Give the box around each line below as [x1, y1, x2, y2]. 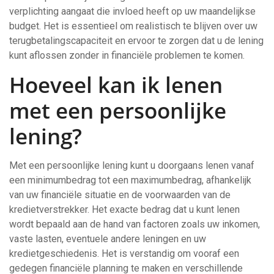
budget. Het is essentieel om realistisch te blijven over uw [9, 20, 257, 32]
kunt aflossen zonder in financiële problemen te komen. [9, 50, 245, 61]
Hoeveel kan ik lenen [9, 70, 223, 99]
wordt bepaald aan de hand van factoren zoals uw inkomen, [9, 218, 260, 230]
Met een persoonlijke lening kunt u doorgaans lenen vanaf [9, 160, 254, 171]
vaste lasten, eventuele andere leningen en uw [9, 233, 206, 245]
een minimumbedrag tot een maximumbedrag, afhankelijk [9, 174, 251, 186]
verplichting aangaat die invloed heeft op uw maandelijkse [9, 6, 256, 17]
